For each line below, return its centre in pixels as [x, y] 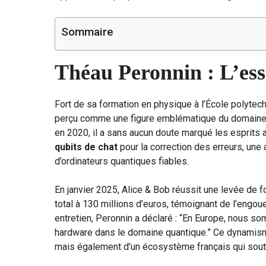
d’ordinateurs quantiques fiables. [122, 161]
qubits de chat [86, 147]
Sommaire [87, 32]
